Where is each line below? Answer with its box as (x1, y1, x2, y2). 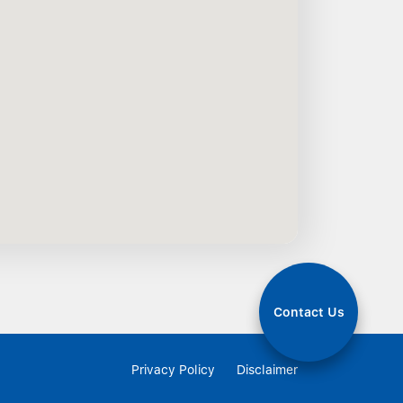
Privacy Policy (131, 362, 215, 377)
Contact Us (273, 305, 345, 319)
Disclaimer (237, 362, 298, 377)
